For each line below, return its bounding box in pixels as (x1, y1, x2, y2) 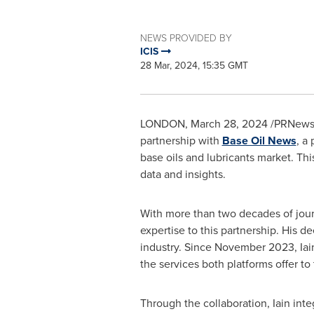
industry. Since (139, 239, 214, 255)
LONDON (139, 116, 185, 132)
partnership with (139, 132, 222, 149)
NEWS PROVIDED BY (139, 31, 232, 44)
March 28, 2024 (190, 116, 268, 132)
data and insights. (139, 166, 226, 182)
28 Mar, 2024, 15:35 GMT (139, 58, 248, 73)
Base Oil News (221, 132, 296, 149)
